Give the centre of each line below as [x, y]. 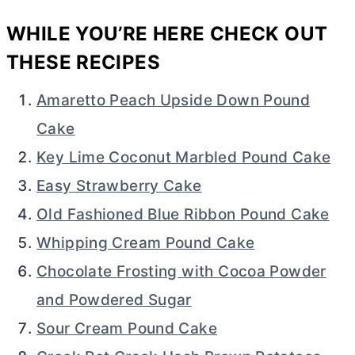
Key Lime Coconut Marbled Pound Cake [184, 157]
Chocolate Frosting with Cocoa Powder [181, 271]
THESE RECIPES [83, 62]
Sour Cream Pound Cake [127, 328]
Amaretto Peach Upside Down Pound [174, 100]
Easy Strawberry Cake [119, 185]
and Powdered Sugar [114, 300]
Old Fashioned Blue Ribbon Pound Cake [183, 214]
